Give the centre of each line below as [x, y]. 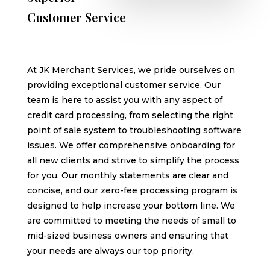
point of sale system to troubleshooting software [134, 130]
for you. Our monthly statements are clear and [127, 175]
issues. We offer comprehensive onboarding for [131, 145]
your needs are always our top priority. [110, 250]
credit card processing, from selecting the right [130, 115]
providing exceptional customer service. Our [124, 85]
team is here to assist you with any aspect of [124, 100]
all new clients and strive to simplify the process [133, 160]
